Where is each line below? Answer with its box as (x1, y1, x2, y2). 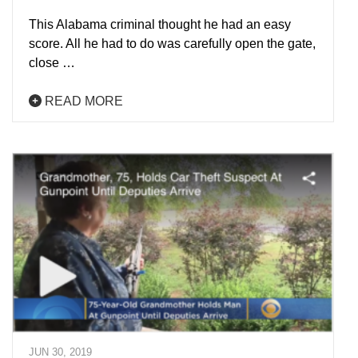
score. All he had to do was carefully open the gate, (29, 36, 316, 50)
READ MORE (42, 93, 123, 108)
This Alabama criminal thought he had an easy (29, 17, 291, 31)
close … (29, 55, 75, 70)
